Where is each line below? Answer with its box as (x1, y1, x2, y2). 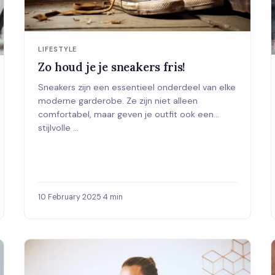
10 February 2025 (38, 192, 102, 203)
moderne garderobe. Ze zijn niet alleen (38, 95, 198, 106)
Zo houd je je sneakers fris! (38, 59, 186, 74)
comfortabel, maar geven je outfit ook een (38, 108, 214, 120)
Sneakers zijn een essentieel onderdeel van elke (38, 81, 236, 93)
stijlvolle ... (38, 122, 79, 133)
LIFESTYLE (38, 44, 77, 53)
